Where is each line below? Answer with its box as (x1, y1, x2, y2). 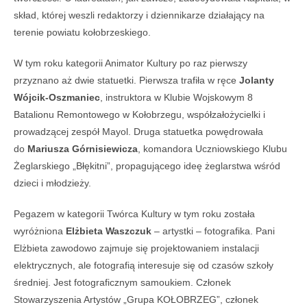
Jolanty (236, 74, 274, 86)
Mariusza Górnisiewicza (27, 143, 138, 154)
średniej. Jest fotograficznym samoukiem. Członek (14, 276, 231, 288)
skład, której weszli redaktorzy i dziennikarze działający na (14, 9, 265, 21)
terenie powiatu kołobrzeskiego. (14, 26, 151, 38)
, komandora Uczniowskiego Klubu (138, 143, 287, 154)
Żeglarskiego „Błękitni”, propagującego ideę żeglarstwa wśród (14, 160, 280, 171)
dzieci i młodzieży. (14, 177, 91, 188)
